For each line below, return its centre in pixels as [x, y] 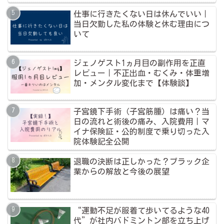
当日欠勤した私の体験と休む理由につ [142, 24]
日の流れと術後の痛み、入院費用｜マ [142, 122]
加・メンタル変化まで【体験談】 [134, 83]
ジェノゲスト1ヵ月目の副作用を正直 [140, 63]
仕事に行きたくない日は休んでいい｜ [142, 14]
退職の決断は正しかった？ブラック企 [142, 162]
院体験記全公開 [102, 142]
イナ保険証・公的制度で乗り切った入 [142, 132]
